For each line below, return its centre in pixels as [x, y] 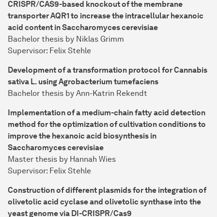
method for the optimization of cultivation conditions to [107, 124]
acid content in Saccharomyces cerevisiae [83, 28]
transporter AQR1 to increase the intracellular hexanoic [106, 16]
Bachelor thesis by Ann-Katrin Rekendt [77, 93]
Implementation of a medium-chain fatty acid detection [107, 113]
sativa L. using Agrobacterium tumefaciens [83, 82]
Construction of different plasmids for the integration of [107, 190]
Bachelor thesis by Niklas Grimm [66, 39]
